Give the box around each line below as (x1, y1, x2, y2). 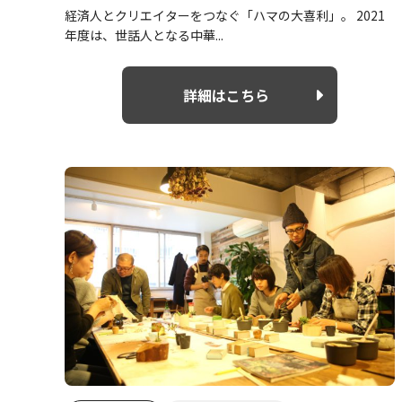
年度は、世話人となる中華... (65, 25, 223, 44)
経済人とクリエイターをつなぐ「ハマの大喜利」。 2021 (65, 5, 385, 24)
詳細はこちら (183, 83, 269, 106)
